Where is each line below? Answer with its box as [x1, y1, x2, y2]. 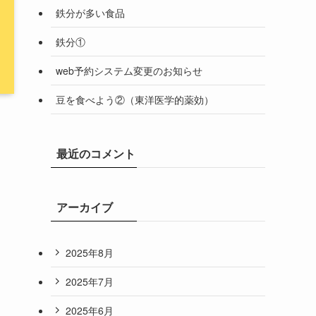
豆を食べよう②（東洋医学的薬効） [56, 92, 214, 107]
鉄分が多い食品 [56, 5, 125, 20]
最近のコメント [56, 145, 135, 162]
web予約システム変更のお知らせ [56, 63, 202, 78]
